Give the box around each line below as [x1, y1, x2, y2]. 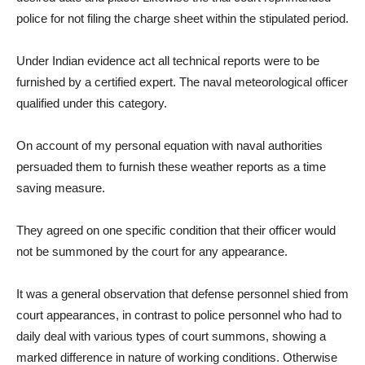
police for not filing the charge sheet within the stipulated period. [16, 11, 349, 26]
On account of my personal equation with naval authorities [16, 139, 323, 153]
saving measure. [16, 181, 105, 196]
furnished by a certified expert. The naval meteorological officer [16, 75, 348, 90]
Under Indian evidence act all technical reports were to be [16, 54, 319, 68]
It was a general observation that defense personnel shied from [16, 287, 349, 301]
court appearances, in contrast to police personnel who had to [16, 308, 341, 323]
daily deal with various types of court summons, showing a [16, 329, 326, 344]
